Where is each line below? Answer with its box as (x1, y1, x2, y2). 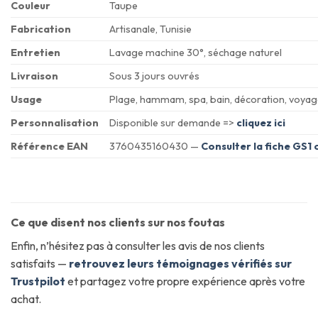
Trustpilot (11, 274, 65, 289)
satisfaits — (11, 256, 69, 271)
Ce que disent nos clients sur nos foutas (11, 215, 225, 230)
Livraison (11, 70, 58, 83)
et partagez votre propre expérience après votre (67, 274, 305, 289)
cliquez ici (236, 116, 286, 130)
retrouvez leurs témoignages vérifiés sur (69, 256, 292, 271)
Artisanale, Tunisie (109, 23, 192, 36)
